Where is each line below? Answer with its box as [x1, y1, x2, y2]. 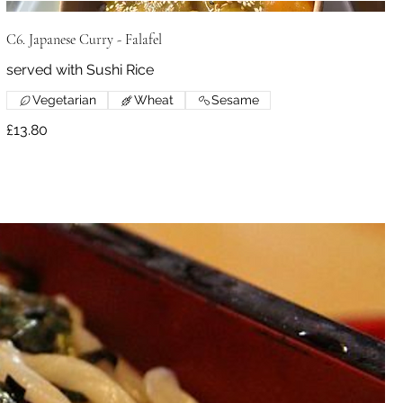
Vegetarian [31, 93, 96, 108]
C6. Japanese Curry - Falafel [5, 31, 162, 49]
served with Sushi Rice [5, 61, 154, 79]
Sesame [210, 93, 259, 108]
